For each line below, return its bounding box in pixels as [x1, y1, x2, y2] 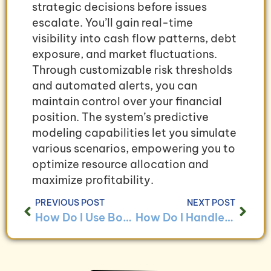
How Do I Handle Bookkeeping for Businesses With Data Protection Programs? [224, 211, 233, 225]
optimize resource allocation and [32, 157, 209, 171]
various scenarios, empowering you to [32, 141, 235, 155]
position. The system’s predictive [32, 109, 209, 124]
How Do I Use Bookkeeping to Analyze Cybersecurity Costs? [123, 211, 132, 225]
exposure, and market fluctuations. [32, 47, 217, 61]
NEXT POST [187, 197, 235, 209]
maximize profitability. [32, 172, 154, 187]
